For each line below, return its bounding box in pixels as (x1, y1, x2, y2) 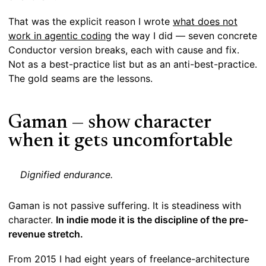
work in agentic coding (8, 30, 112, 42)
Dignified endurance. (20, 169, 113, 181)
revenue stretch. (8, 228, 83, 240)
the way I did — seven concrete (112, 30, 257, 42)
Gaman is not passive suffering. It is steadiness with (8, 199, 241, 212)
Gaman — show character (8, 113, 211, 133)
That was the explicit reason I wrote (8, 15, 173, 28)
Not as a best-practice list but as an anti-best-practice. (8, 58, 257, 71)
